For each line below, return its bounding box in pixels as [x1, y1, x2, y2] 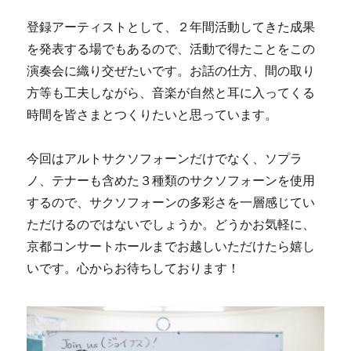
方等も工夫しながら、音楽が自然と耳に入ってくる [27, 85, 316, 100]
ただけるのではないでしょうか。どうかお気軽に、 [27, 217, 316, 231]
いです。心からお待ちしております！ [27, 261, 241, 275]
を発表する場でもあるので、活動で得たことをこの [27, 42, 316, 56]
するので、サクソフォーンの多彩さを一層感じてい [27, 195, 316, 209]
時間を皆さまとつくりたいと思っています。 [27, 107, 278, 121]
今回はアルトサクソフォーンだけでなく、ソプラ [27, 151, 303, 165]
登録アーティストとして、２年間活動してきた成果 [27, 20, 316, 34]
